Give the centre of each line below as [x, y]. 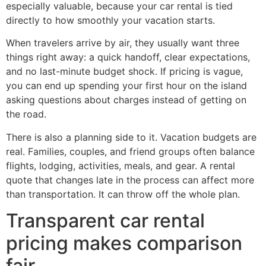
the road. [26, 114]
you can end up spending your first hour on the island [126, 86]
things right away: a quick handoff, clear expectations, [128, 57]
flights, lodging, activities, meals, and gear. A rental [121, 165]
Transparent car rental [105, 221]
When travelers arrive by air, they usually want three [123, 43]
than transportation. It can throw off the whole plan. [123, 194]
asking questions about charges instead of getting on [126, 100]
